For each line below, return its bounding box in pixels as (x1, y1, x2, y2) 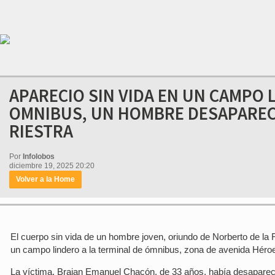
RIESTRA (9, 120, 73, 142)
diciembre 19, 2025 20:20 (9, 161, 95, 170)
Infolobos (23, 152, 55, 161)
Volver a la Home (16, 175, 75, 184)
